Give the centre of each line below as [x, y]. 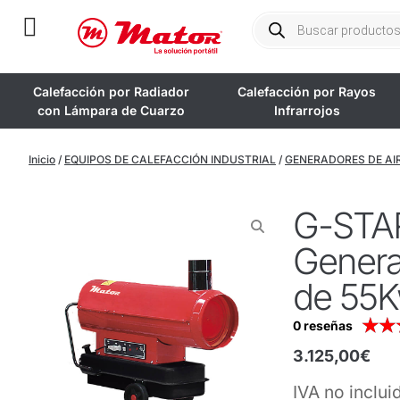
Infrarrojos [307, 110]
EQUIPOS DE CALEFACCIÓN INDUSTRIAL [170, 159]
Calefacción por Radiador [111, 91]
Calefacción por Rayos [307, 91]
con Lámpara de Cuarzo [111, 110]
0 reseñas [323, 325]
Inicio [42, 159]
